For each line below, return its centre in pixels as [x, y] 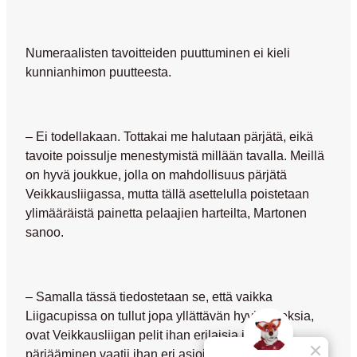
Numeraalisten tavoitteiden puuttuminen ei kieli [158, 53]
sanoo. [45, 232]
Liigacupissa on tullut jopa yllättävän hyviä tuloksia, [170, 315]
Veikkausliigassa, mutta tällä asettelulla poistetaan [167, 194]
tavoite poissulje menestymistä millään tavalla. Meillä [175, 156]
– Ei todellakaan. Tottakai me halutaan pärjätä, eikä [169, 137]
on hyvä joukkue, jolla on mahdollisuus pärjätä [156, 175]
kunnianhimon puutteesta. [98, 72]
